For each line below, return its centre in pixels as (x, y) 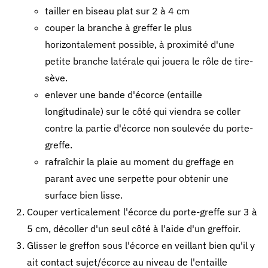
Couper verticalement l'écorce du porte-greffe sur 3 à (142, 212)
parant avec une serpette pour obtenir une (137, 178)
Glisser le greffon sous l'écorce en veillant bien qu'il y (141, 245)
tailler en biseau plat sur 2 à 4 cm (117, 11)
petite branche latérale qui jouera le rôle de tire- (149, 61)
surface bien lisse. (84, 195)
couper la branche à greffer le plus (118, 28)
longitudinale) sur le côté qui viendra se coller (143, 111)
